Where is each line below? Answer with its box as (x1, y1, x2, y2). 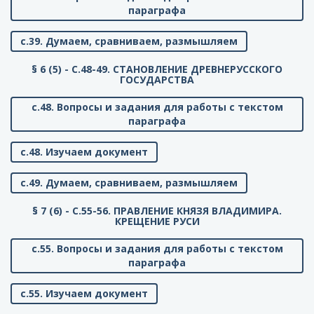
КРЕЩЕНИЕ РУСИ (114, 214, 200, 228)
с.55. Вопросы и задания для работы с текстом (31, 242, 283, 256)
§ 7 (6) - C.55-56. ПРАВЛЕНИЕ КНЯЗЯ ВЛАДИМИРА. (32, 204, 282, 218)
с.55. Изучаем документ (20, 287, 148, 301)
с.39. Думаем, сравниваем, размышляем (20, 34, 238, 48)
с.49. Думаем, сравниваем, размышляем (20, 176, 238, 190)
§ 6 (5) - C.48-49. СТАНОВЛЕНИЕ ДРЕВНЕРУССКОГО (32, 62, 282, 76)
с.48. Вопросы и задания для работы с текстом (31, 100, 283, 114)
